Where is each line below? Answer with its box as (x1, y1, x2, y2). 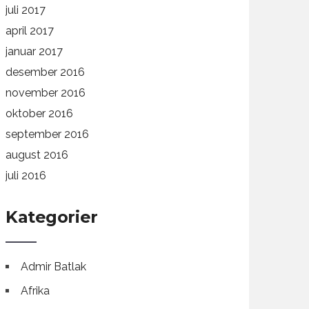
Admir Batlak (21, 260, 87, 273)
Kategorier (6, 207, 98, 227)
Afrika (21, 284, 50, 297)
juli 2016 (6, 169, 47, 182)
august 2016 (6, 148, 69, 161)
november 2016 (6, 86, 86, 99)
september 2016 (6, 128, 90, 141)
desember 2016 (6, 66, 86, 79)
